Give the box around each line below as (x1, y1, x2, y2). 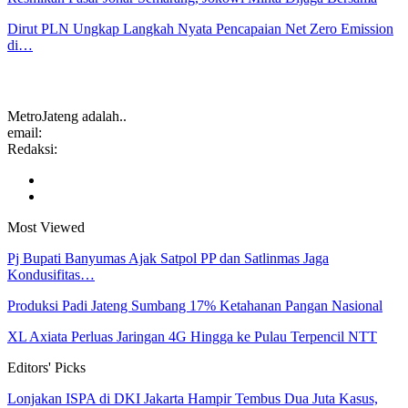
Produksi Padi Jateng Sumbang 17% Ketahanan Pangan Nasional (7, 298, 382, 314)
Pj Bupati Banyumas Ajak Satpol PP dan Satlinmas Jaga (7, 250, 329, 267)
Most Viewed (7, 219, 85, 236)
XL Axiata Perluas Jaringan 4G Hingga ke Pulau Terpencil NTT (7, 329, 377, 345)
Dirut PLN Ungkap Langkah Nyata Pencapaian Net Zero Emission (7, 20, 393, 36)
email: (7, 125, 42, 141)
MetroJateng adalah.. (7, 108, 127, 125)
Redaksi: (7, 141, 57, 158)
